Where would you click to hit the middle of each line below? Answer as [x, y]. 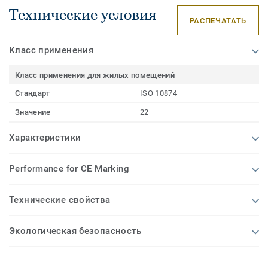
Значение [33, 112]
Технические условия [83, 15]
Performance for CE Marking [69, 169]
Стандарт [33, 93]
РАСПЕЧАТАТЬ [218, 20]
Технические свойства [60, 200]
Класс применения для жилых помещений [95, 75]
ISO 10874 [159, 93]
